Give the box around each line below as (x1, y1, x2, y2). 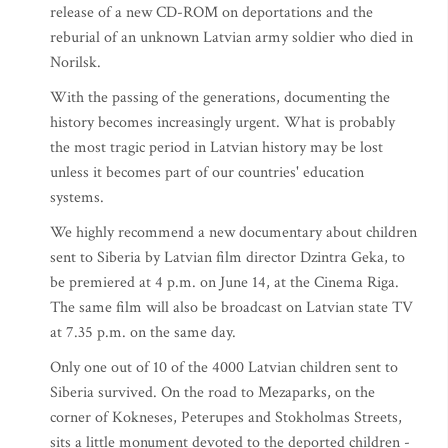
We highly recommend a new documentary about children (50, 222, 417, 243)
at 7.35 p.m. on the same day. (50, 322, 236, 343)
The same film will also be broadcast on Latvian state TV (50, 297, 413, 318)
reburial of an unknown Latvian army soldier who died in (50, 27, 413, 48)
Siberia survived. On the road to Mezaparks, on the (50, 382, 375, 403)
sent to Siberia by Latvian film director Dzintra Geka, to (50, 247, 405, 268)
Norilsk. (50, 52, 101, 73)
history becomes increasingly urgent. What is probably (50, 112, 395, 133)
